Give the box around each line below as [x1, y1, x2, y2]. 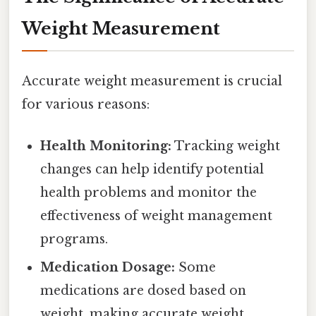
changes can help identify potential [40, 162, 265, 178]
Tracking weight [171, 138, 281, 154]
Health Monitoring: [40, 138, 172, 154]
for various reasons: [22, 96, 150, 112]
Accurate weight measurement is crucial [22, 73, 282, 89]
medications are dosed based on [40, 283, 247, 299]
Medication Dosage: [40, 260, 176, 276]
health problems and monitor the [40, 185, 257, 201]
